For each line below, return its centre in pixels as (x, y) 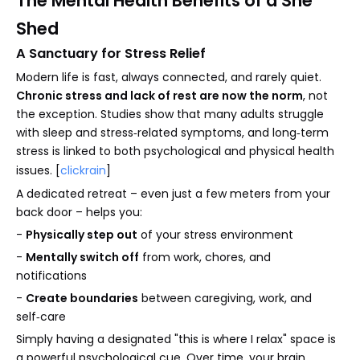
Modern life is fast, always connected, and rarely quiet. (169, 77)
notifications (51, 275)
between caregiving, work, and (225, 298)
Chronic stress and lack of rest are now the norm (160, 95)
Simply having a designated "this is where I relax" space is (176, 339)
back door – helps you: (79, 212)
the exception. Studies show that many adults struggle (170, 114)
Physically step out (82, 234)
